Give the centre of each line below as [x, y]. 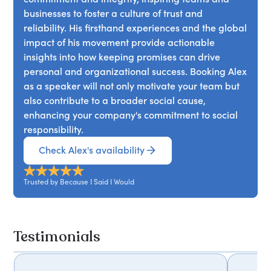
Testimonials [57, 237]
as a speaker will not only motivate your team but [132, 86]
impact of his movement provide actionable [119, 42]
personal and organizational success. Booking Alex [135, 71]
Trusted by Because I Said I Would [79, 181]
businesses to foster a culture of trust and [113, 13]
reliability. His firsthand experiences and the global [135, 28]
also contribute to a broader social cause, [115, 100]
